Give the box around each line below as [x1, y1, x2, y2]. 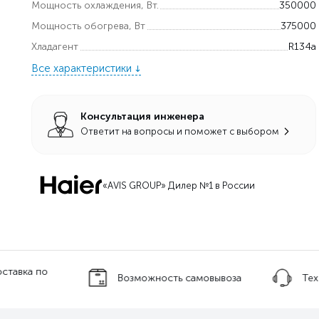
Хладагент [31, 40, 78, 53]
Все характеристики [31, 61, 132, 75]
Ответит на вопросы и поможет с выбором [80, 125, 279, 137]
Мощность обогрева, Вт [31, 19, 145, 32]
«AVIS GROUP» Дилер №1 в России [103, 179, 255, 191]
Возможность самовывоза [117, 271, 242, 284]
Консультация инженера [80, 110, 204, 122]
